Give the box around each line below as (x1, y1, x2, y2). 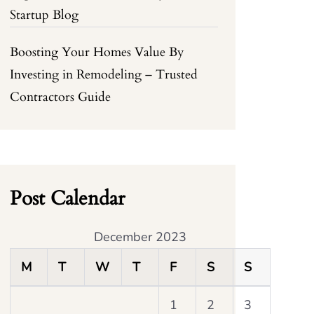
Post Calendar (10, 185, 125, 212)
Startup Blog (10, 6, 79, 24)
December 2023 (94, 228, 187, 245)
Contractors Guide (10, 88, 111, 106)
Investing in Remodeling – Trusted (10, 66, 198, 83)
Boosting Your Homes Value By (10, 43, 185, 61)
